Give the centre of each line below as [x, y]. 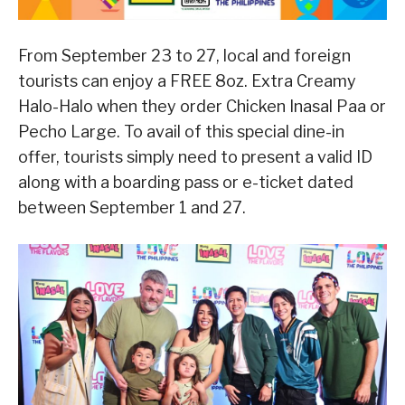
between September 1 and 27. [132, 207]
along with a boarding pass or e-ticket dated [186, 182]
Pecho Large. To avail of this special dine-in [181, 131]
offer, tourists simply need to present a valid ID [195, 156]
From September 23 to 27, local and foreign [184, 55]
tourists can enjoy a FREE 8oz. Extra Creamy [187, 80]
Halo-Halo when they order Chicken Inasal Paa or [202, 106]
